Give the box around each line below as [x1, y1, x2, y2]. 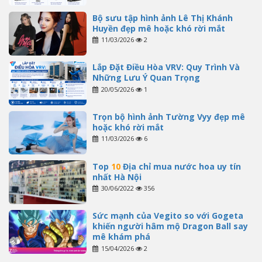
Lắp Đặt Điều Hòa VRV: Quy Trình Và [92, 61, 240, 73]
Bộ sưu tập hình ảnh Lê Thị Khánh [92, 12, 233, 23]
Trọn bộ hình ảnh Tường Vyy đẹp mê [92, 111, 245, 122]
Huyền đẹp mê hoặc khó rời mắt [92, 22, 225, 34]
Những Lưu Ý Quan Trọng [92, 72, 200, 84]
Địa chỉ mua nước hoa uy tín [120, 160, 241, 172]
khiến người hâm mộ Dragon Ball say [92, 220, 248, 232]
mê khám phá [92, 231, 150, 243]
